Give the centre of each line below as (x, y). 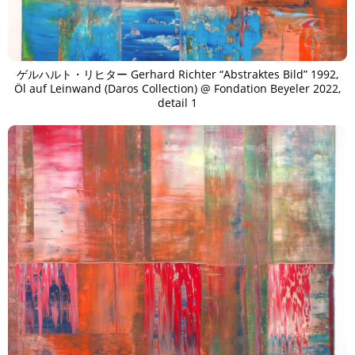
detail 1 (177, 102)
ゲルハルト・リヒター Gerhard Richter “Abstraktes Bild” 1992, (177, 74)
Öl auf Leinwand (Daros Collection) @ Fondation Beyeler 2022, (177, 88)
